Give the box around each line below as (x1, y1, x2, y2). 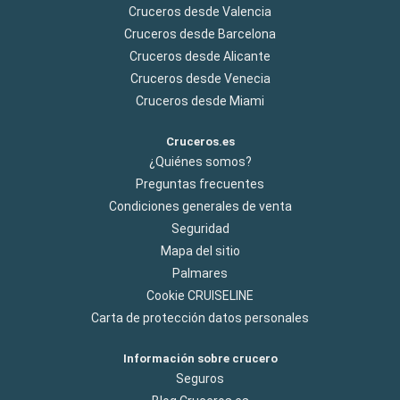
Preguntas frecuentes (136, 177, 264, 192)
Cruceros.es (165, 135, 235, 149)
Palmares (172, 266, 228, 281)
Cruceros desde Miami (136, 94, 264, 109)
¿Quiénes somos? (148, 154, 252, 170)
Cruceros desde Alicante (129, 49, 271, 64)
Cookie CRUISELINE (146, 288, 254, 304)
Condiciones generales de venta (108, 199, 292, 214)
